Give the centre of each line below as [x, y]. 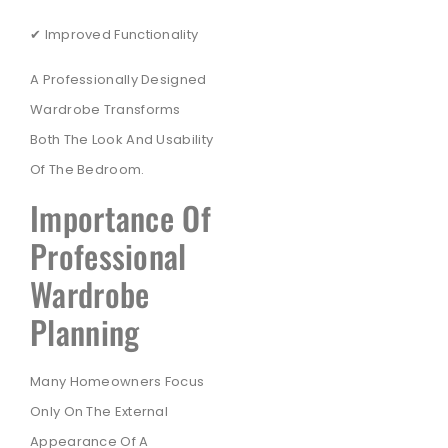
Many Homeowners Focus [117, 382]
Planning [85, 332]
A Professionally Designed [118, 79]
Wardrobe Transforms [105, 109]
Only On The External [99, 412]
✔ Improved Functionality [114, 35]
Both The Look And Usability [122, 139]
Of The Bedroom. [87, 169]
